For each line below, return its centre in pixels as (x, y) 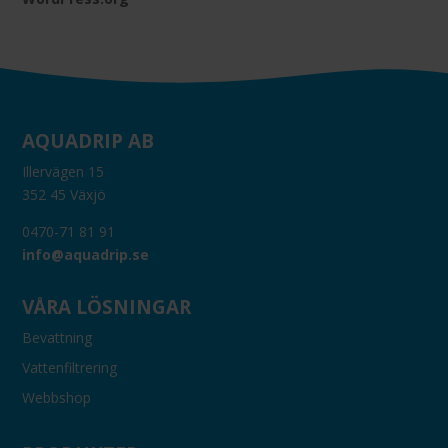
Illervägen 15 (63, 171)
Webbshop (57, 397)
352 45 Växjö (64, 194)
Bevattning (57, 337)
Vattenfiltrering (70, 367)
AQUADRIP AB (88, 140)
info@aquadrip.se (86, 254)
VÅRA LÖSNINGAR (107, 306)
